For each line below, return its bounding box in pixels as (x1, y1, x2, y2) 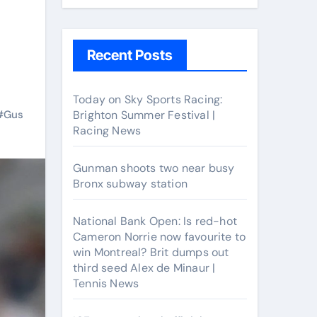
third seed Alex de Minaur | (73, 260, 216, 275)
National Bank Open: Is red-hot (73, 214, 237, 229)
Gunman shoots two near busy (73, 161, 235, 175)
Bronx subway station (73, 176, 188, 191)
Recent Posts (87, 47, 173, 64)
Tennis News (73, 276, 139, 291)
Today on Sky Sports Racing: (73, 92, 223, 107)
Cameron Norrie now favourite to (73, 229, 246, 244)
